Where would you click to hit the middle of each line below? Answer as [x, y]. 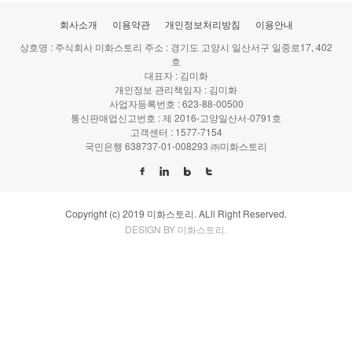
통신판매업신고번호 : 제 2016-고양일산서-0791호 [176, 117]
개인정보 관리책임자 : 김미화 [176, 89]
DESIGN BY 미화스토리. [176, 229]
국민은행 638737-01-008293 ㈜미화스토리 [176, 146]
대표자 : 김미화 [176, 75]
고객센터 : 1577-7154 [176, 132]
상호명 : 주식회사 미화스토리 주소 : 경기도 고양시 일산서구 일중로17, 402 [176, 47]
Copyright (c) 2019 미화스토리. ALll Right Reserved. [176, 214]
